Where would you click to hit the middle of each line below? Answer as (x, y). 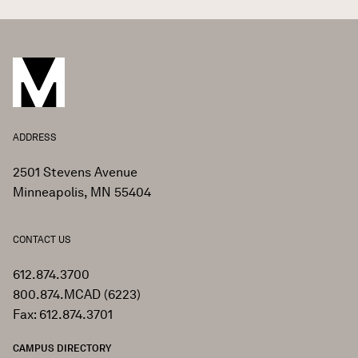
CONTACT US (42, 240)
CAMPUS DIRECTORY (62, 348)
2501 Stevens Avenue (75, 173)
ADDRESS (35, 137)
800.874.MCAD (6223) (77, 295)
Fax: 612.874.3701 (63, 315)
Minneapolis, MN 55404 (82, 193)
